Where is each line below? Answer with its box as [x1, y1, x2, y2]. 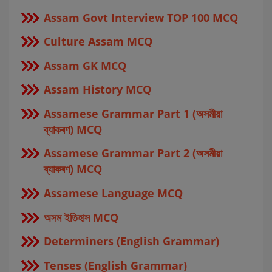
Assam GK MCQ [44, 58, 126, 73]
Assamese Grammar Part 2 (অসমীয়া [44, 146, 222, 161]
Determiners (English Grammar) [44, 234, 219, 249]
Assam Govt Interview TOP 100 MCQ [44, 10, 238, 25]
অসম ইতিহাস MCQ [44, 209, 118, 225]
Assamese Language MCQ [44, 186, 183, 201]
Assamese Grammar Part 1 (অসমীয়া [44, 106, 222, 121]
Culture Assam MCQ [44, 34, 152, 49]
